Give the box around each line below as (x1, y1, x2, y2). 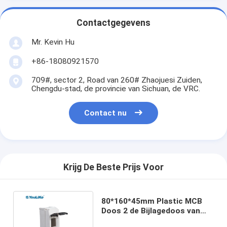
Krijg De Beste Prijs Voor (63, 162, 164, 173)
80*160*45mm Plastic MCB (101, 196, 202, 206)
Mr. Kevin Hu (31, 37, 74, 47)
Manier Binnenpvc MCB (101, 215, 186, 225)
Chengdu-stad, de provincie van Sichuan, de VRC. (31, 84, 200, 93)
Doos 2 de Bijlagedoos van (101, 206, 200, 215)
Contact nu (84, 108, 127, 118)
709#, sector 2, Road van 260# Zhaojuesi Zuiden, (31, 75, 202, 85)
